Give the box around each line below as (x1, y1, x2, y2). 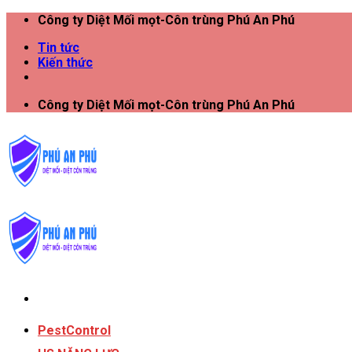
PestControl (38, 323, 111, 338)
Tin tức (38, 40, 79, 55)
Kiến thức (38, 55, 93, 70)
